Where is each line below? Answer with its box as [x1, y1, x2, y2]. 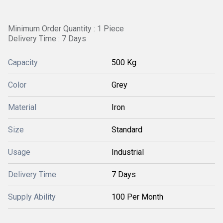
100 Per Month [111, 192, 163, 202]
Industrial [111, 147, 144, 157]
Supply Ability [8, 192, 56, 202]
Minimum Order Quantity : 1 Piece [8, 24, 124, 33]
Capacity [8, 58, 38, 67]
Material [8, 103, 36, 112]
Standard [111, 125, 142, 134]
